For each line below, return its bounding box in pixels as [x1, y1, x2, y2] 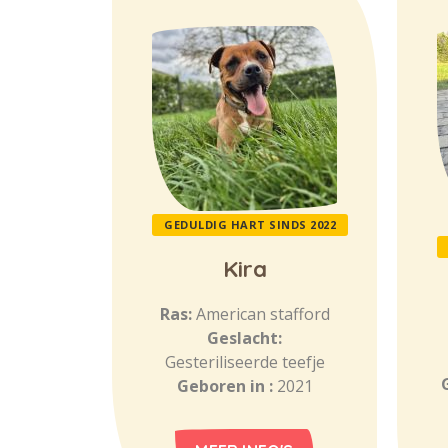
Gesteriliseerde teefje [164, 351, 325, 373]
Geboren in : [176, 375, 277, 397]
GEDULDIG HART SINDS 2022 [164, 217, 336, 232]
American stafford [195, 303, 330, 325]
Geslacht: [207, 327, 282, 349]
